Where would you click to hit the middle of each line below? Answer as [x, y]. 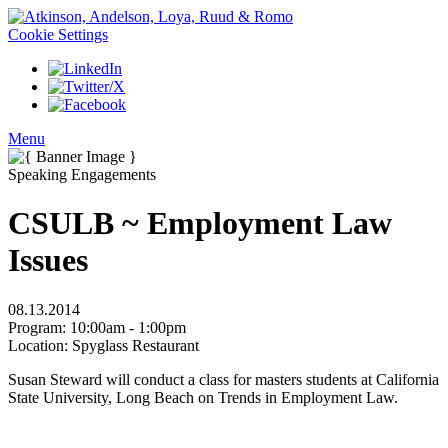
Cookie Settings [58, 34]
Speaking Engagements [82, 174]
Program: [39, 327]
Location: [40, 345]
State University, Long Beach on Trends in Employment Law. [203, 397]
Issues [48, 260]
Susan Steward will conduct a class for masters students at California [223, 379]
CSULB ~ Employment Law [200, 223]
